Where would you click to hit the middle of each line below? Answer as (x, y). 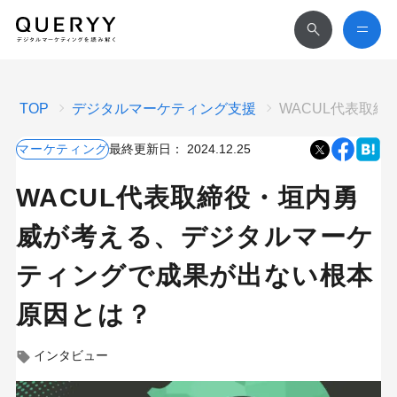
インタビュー (71, 356)
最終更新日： (147, 149)
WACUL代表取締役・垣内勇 (187, 198)
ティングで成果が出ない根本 (195, 276)
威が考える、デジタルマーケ (195, 237)
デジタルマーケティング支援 (164, 108)
